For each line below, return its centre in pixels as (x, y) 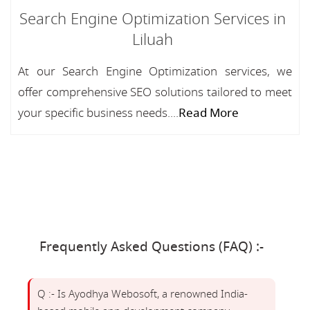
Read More (209, 113)
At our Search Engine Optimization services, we (155, 72)
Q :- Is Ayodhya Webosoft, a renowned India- (143, 294)
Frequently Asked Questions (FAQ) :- (152, 247)
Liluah (152, 40)
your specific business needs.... (98, 113)
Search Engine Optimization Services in (152, 19)
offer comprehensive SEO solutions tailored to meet (155, 92)
